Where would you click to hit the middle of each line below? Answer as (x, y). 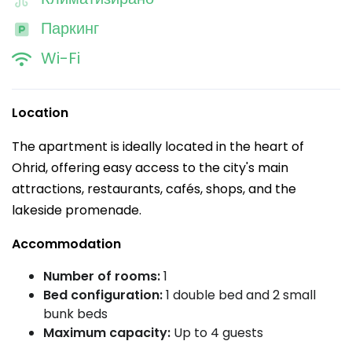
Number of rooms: (102, 276)
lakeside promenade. (77, 210)
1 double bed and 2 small (239, 295)
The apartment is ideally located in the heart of (158, 147)
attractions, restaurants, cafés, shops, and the (154, 189)
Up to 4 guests (217, 333)
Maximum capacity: (107, 333)
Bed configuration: (103, 295)
